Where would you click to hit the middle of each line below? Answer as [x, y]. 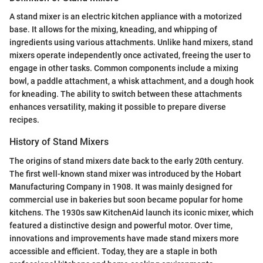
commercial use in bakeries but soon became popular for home [126, 199]
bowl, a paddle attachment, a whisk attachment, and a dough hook [131, 81]
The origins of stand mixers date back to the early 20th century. [127, 161]
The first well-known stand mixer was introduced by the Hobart [125, 173]
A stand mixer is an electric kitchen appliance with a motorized [126, 17]
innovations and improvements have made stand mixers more [124, 238]
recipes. [24, 120]
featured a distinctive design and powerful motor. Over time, [121, 225]
